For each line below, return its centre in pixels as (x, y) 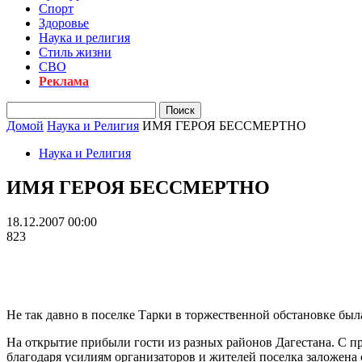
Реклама (64, 81)
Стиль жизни (75, 52)
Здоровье (64, 23)
